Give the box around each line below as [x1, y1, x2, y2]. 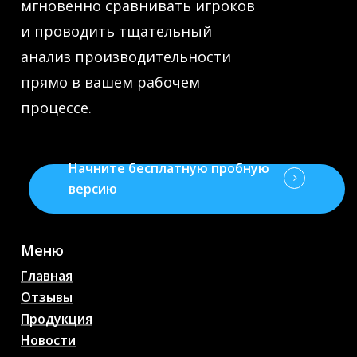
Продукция [20, 309, 92, 328]
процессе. [20, 97, 92, 117]
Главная [20, 266, 73, 284]
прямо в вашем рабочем [20, 72, 200, 92]
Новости [20, 331, 76, 349]
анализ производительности [20, 46, 231, 66]
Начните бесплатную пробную [68, 159, 269, 177]
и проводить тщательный [20, 21, 212, 41]
